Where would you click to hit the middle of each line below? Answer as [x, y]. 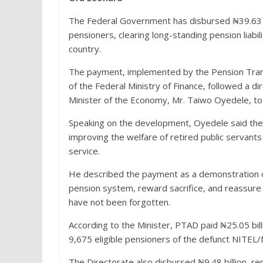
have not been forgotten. [119, 202]
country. [85, 49]
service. [84, 151]
